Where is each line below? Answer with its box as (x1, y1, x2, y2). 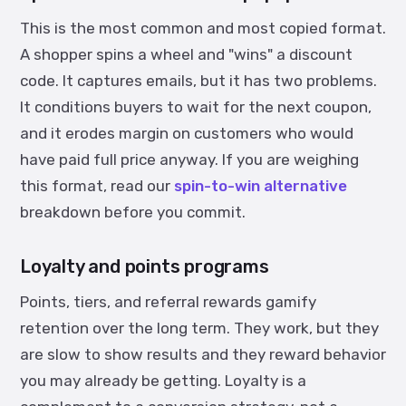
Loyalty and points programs (20, 256, 269, 277)
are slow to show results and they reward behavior (20, 345, 386, 363)
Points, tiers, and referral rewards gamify (20, 293, 316, 311)
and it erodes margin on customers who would (20, 124, 353, 142)
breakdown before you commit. (20, 203, 246, 221)
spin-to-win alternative (174, 177, 347, 195)
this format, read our (20, 177, 174, 195)
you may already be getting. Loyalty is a (20, 372, 306, 390)
